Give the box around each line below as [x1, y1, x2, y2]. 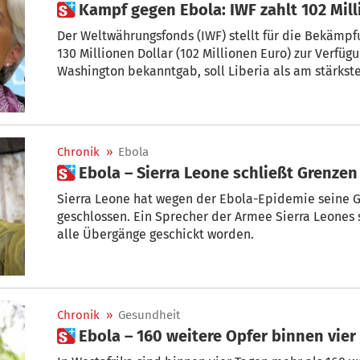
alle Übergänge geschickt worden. [57, 227, 254, 242]
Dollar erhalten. [57, 80, 149, 96]
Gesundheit [118, 308, 180, 323]
